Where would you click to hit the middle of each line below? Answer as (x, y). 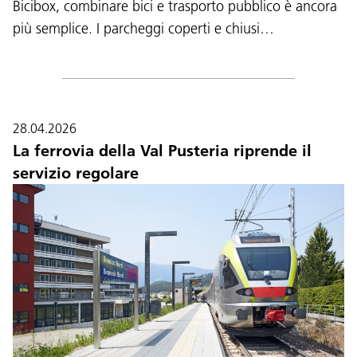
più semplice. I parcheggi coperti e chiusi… (143, 28)
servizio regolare (76, 173)
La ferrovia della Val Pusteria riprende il (162, 150)
